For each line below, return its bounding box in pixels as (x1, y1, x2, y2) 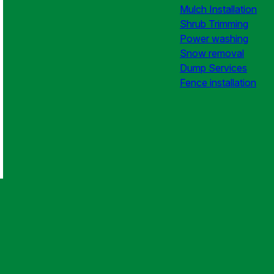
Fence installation (179, 76, 256, 89)
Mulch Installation (179, 3, 257, 15)
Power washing (179, 32, 248, 45)
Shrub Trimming (179, 18, 248, 30)
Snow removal (179, 47, 244, 59)
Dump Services (179, 62, 247, 74)
